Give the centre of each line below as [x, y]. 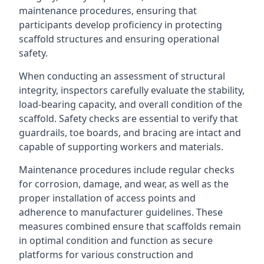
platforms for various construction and [106, 255]
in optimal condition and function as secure [116, 240]
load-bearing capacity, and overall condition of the [131, 104]
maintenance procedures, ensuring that [108, 11]
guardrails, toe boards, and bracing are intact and [130, 133]
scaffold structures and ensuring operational [119, 39]
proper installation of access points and [107, 198]
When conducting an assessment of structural [122, 76]
